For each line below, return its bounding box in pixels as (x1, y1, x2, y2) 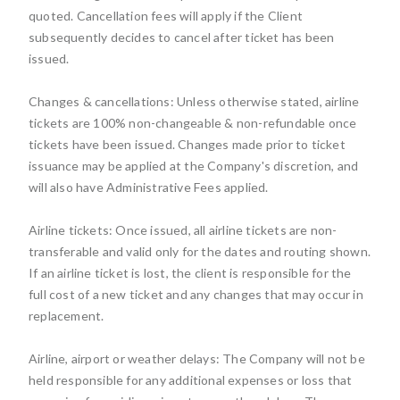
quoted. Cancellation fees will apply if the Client (29, 8, 303, 23)
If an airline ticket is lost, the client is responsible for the (29, 265, 352, 280)
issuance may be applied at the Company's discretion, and (29, 158, 359, 173)
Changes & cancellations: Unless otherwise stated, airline (29, 94, 360, 109)
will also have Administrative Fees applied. (29, 179, 269, 195)
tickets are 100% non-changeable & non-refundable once (29, 115, 357, 130)
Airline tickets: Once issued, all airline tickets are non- (29, 222, 337, 237)
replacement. (29, 308, 104, 323)
